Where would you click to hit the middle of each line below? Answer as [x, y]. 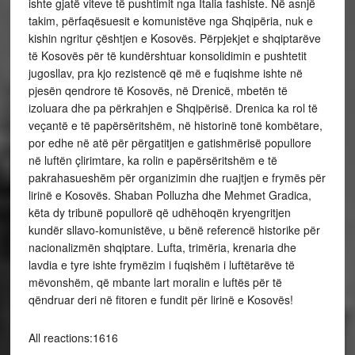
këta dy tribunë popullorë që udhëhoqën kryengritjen [159, 212]
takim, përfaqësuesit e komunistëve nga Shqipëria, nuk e [170, 20]
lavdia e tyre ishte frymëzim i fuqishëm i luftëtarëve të [161, 264]
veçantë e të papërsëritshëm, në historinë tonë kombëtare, [175, 125]
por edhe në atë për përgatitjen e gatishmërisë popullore [170, 142]
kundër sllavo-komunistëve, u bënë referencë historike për [174, 229]
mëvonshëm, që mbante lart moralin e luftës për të [155, 282]
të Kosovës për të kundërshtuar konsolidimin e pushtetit [167, 55]
